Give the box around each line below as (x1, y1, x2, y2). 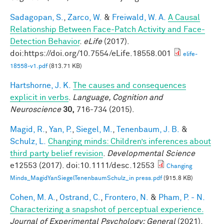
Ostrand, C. (59, 193, 100, 201)
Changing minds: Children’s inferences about (48, 137, 211, 145)
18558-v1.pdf (10, 63, 47, 69)
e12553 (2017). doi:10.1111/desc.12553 (10, 161, 154, 169)
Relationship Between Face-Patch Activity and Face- (10, 25, 205, 33)
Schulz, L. (10, 137, 46, 145)
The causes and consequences (73, 81, 186, 89)
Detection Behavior (10, 37, 79, 45)
